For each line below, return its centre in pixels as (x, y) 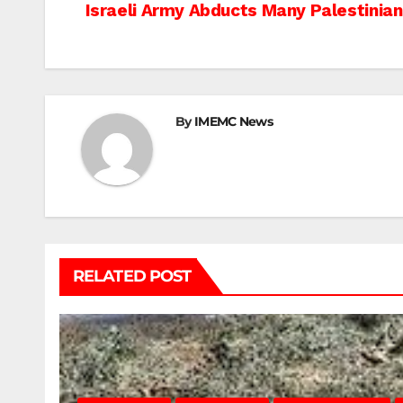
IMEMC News (233, 122)
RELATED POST (132, 277)
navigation (154, 54)
